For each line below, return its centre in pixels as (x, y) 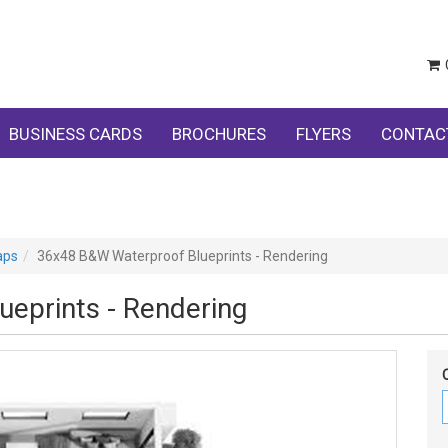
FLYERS (323, 134)
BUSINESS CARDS (75, 134)
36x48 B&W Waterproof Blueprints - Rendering (182, 256)
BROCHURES (219, 134)
